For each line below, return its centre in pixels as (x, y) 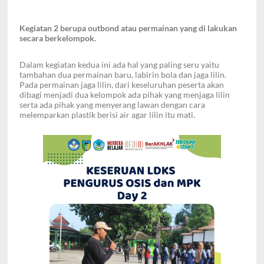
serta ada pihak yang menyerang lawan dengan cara (112, 105)
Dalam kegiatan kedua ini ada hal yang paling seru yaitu (119, 65)
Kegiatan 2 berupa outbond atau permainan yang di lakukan (128, 28)
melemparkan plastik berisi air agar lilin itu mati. (107, 115)
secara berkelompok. (58, 38)
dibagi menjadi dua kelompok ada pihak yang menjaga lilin (125, 95)
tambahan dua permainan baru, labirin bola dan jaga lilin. (123, 75)
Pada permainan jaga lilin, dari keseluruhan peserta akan (122, 85)
